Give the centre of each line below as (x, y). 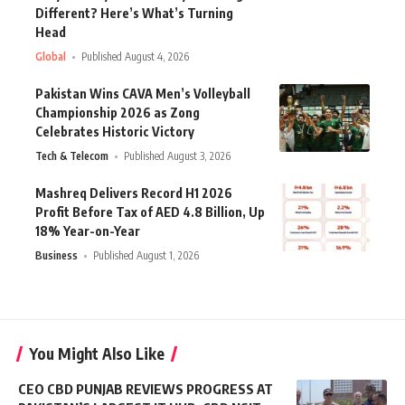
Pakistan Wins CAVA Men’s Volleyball (143, 94)
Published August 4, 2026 (136, 57)
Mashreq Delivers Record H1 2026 (134, 193)
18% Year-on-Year (88, 231)
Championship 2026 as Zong (118, 113)
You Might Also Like (97, 354)
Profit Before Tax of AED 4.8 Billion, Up (150, 212)
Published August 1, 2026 (146, 256)
